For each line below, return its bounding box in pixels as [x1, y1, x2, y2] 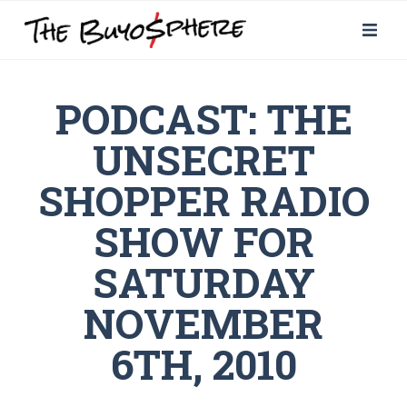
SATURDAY [92, 255, 315, 309]
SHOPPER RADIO [37, 174, 370, 227]
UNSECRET [92, 133, 315, 186]
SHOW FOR [93, 214, 314, 268]
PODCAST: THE [55, 92, 352, 145]
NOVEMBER [84, 296, 323, 350]
